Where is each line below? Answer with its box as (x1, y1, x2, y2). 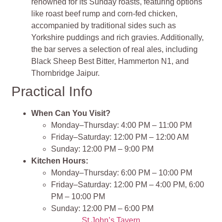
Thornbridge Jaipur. (31, 69, 100, 78)
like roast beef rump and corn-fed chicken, (31, 9, 178, 18)
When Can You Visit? (31, 109, 111, 118)
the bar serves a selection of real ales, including (31, 45, 198, 54)
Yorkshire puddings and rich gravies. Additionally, (31, 33, 204, 42)
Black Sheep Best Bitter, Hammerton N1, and (31, 57, 189, 66)
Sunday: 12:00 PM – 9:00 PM (51, 145, 154, 154)
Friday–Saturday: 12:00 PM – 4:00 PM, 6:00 (51, 180, 205, 189)
